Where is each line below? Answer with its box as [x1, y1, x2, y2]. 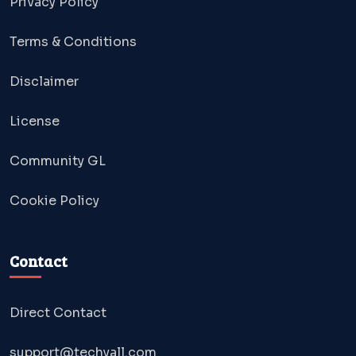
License [10, 112, 60, 130]
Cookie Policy [10, 192, 99, 209]
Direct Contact [10, 304, 106, 321]
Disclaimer [10, 72, 79, 90]
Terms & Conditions [10, 33, 137, 50]
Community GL [10, 152, 106, 169]
